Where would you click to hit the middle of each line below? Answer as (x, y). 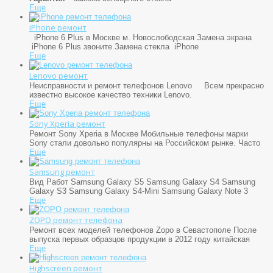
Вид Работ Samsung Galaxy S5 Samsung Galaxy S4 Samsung (142, 182)
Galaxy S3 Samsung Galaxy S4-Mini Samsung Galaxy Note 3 (139, 191)
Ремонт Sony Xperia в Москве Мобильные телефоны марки (139, 133)
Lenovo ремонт (58, 75)
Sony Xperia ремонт (67, 123)
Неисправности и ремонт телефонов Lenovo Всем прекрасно (147, 85)
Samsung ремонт (62, 172)
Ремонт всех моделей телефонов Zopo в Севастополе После (143, 230)
